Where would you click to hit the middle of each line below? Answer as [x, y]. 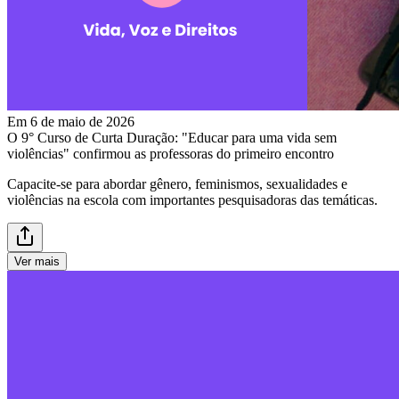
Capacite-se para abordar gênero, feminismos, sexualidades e [177, 183]
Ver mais [37, 261]
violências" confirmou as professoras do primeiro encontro [171, 153]
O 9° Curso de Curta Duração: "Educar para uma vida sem [172, 137]
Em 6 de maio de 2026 [71, 121]
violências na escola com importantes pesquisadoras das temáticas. [192, 199]
